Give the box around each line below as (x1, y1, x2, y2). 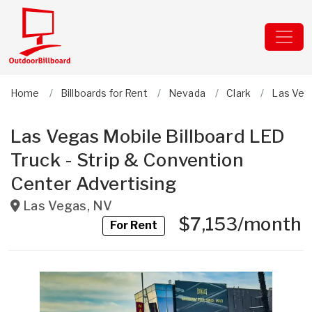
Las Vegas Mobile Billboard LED (10, 125, 286, 147)
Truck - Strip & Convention (10, 149, 244, 171)
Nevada (169, 87, 205, 99)
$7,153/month (157, 213, 302, 235)
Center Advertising (10, 173, 177, 194)
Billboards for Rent (60, 87, 148, 99)
